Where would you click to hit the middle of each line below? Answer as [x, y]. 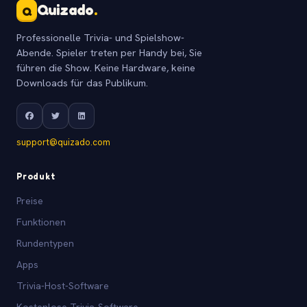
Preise [30, 200]
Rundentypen [45, 243]
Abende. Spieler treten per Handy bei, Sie [109, 52]
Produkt [36, 176]
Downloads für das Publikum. [82, 82]
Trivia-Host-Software [63, 285]
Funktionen [41, 222]
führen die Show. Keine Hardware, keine [106, 67]
